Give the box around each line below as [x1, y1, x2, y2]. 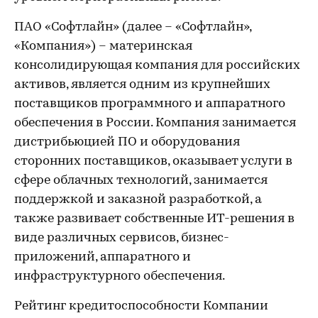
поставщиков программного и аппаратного [14, 97, 285, 111]
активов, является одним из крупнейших [14, 78, 270, 92]
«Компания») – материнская [14, 40, 192, 53]
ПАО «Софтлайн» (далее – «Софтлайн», [14, 21, 251, 34]
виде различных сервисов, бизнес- [14, 231, 229, 245]
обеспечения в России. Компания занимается [14, 116, 296, 130]
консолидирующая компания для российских [14, 59, 300, 72]
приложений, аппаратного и [14, 251, 191, 264]
